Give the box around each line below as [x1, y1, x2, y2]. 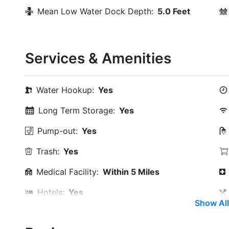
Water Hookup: [36, 85, 94, 95]
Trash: [36, 146, 59, 156]
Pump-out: [37, 126, 78, 136]
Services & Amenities [25, 50, 171, 67]
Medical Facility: [36, 167, 99, 177]
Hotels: [37, 187, 64, 197]
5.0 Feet [157, 6, 190, 16]
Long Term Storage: [38, 105, 115, 116]
